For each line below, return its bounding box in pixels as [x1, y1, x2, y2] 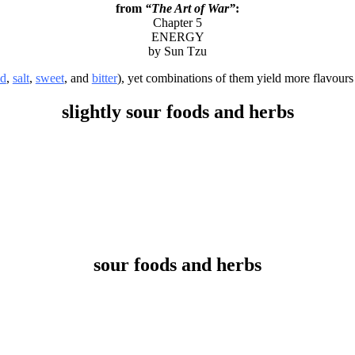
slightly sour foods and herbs [61, 101, 294, 123]
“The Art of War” [145, 2, 235, 16]
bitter [91, 71, 117, 86]
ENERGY [151, 30, 204, 44]
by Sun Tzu [148, 44, 207, 59]
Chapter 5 [153, 16, 202, 30]
